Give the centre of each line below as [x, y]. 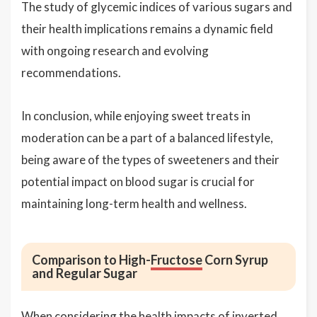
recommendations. [71, 73]
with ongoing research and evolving [115, 51]
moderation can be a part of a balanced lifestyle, [147, 138]
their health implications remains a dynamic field [147, 29]
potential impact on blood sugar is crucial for [138, 181]
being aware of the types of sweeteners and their [150, 160]
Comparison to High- [91, 260]
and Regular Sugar [85, 273]
